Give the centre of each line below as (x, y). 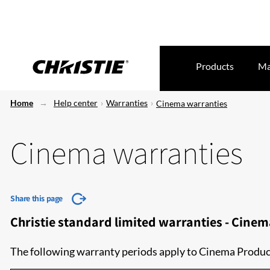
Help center (76, 103)
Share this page (36, 198)
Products (215, 66)
